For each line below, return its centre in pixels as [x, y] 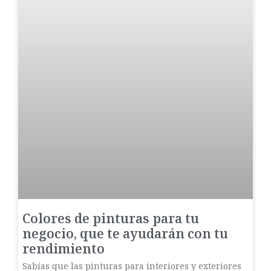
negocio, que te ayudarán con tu [125, 234]
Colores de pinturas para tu [111, 219]
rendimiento [64, 249]
